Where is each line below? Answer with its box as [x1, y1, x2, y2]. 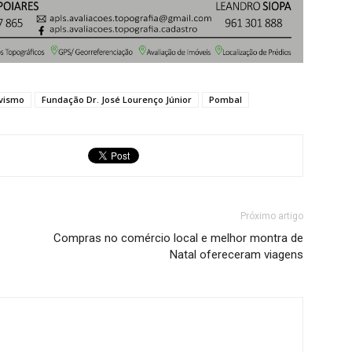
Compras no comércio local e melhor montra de [53, 230, 303, 245]
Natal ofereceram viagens [170, 247, 303, 262]
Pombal [209, 93, 242, 105]
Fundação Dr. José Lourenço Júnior [42, 93, 192, 105]
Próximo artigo [240, 210, 303, 222]
